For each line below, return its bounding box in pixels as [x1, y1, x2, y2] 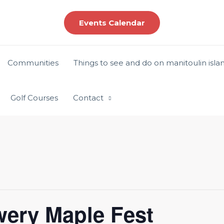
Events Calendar [79, 17, 145, 27]
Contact [73, 93, 103, 102]
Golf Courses [10, 93, 58, 102]
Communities [7, 58, 58, 67]
